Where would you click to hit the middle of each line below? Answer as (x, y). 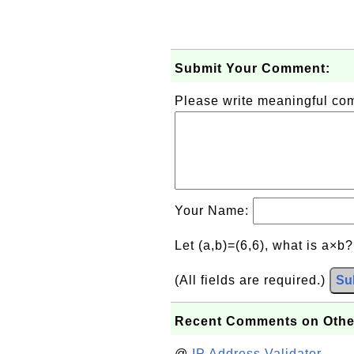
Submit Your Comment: (252, 68)
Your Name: (214, 211)
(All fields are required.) (252, 280)
